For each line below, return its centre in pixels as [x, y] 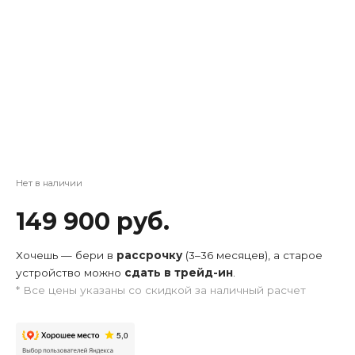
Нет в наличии [49, 183]
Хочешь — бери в [66, 255]
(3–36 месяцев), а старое [252, 255]
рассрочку [149, 255]
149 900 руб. [93, 221]
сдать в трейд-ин [179, 273]
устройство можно [70, 273]
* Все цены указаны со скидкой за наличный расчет [161, 290]
